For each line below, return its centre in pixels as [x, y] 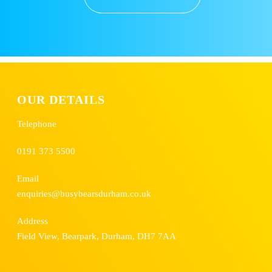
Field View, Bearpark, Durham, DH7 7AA [97, 236]
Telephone [37, 124]
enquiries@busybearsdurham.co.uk [84, 193]
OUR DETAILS [61, 100]
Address [33, 221]
